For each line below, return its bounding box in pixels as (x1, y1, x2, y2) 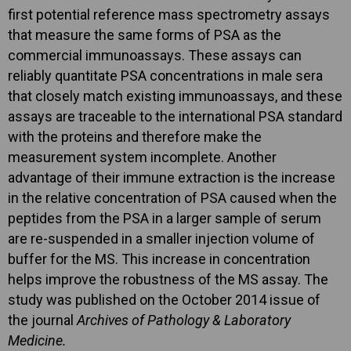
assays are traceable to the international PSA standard (8, 108, 342, 125)
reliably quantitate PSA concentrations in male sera (8, 67, 323, 85)
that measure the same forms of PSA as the (8, 27, 281, 44)
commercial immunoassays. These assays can (8, 47, 302, 64)
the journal (8, 312, 77, 329)
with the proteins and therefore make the (8, 128, 262, 146)
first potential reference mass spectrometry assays (8, 6, 330, 24)
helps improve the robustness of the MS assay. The (8, 271, 328, 288)
